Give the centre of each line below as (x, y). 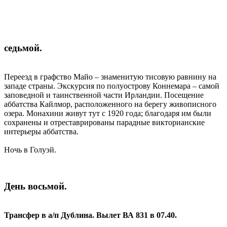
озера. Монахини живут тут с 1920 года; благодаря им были (108, 113)
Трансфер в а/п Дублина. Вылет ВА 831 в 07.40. (90, 215)
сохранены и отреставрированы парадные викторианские (104, 122)
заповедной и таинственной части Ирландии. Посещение (104, 95)
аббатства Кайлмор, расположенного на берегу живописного (110, 104)
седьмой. (23, 48)
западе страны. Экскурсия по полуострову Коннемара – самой (112, 86)
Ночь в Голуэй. (30, 149)
